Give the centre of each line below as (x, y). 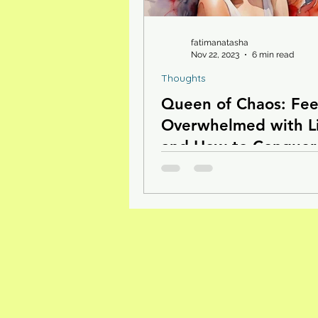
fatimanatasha (220, 43)
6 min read (273, 54)
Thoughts (183, 78)
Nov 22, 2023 (215, 54)
